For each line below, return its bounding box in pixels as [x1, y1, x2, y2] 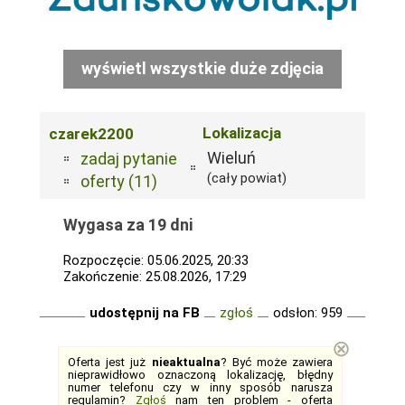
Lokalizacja [202, 124, 281, 142]
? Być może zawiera [220, 355, 333, 369]
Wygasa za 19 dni [63, 215, 193, 234]
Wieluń [207, 148, 256, 167]
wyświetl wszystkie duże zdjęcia [81, 59, 324, 78]
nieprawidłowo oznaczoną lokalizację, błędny [68, 368, 333, 381]
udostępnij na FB [89, 305, 200, 321]
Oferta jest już [68, 355, 152, 369]
